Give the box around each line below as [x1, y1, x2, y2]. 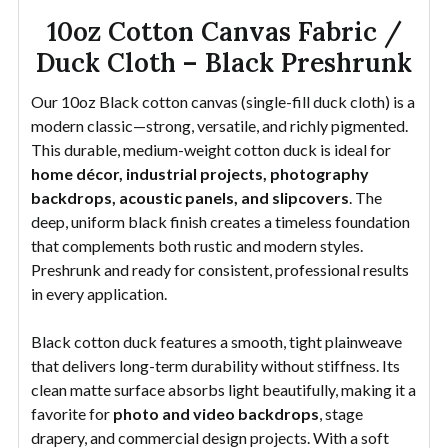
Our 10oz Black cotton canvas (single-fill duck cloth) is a [31, 91, 415, 111]
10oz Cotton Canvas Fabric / [46, 14, 402, 48]
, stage [319, 403, 363, 423]
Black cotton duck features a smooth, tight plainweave [31, 331, 402, 351]
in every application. [31, 283, 167, 303]
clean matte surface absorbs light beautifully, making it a [31, 379, 416, 399]
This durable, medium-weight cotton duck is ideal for [31, 139, 391, 159]
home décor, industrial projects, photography [31, 163, 369, 183]
